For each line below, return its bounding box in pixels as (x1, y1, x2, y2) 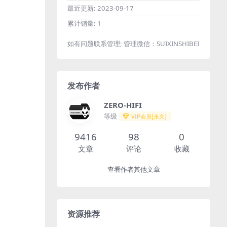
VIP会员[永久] (131, 112, 167, 121)
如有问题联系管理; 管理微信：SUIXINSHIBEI (67, 39, 199, 48)
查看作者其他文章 (107, 165, 160, 173)
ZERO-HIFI (104, 100, 142, 110)
